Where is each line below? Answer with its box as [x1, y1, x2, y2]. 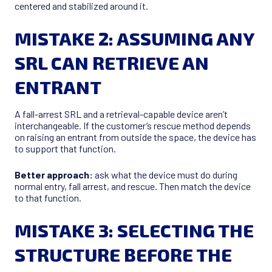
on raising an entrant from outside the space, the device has [15, 131, 256, 143]
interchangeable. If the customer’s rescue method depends [15, 120, 251, 132]
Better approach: [15, 169, 93, 181]
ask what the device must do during [93, 169, 237, 181]
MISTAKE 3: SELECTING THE [15, 219, 254, 242]
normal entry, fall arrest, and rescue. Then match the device [15, 180, 251, 192]
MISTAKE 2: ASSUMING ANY [15, 27, 254, 50]
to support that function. [15, 143, 116, 155]
